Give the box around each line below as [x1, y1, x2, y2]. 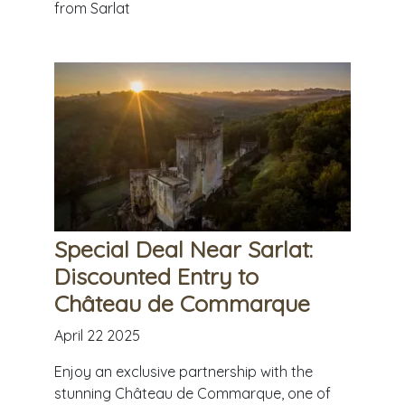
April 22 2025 [54, 326, 140, 345]
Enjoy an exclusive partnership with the [54, 363, 313, 381]
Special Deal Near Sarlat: [54, 235, 313, 264]
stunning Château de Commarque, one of [54, 384, 331, 403]
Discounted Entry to [54, 262, 259, 291]
